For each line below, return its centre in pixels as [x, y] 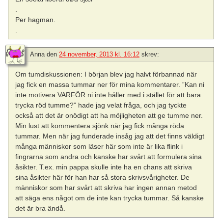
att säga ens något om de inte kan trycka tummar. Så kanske [110, 198]
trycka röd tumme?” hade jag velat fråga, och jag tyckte [101, 105]
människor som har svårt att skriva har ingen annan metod [106, 187]
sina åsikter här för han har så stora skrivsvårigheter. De [103, 177]
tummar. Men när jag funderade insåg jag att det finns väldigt [110, 136]
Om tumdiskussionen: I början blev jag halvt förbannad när [106, 74]
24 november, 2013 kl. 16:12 [99, 54]
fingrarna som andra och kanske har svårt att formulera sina [109, 156]
